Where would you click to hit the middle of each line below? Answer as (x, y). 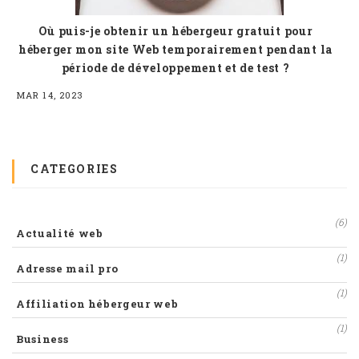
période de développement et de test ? (175, 68)
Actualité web (60, 234)
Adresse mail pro (67, 269)
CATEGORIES (75, 169)
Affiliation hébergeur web (97, 304)
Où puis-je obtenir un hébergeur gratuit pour (175, 31)
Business (42, 339)
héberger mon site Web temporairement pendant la (175, 50)
